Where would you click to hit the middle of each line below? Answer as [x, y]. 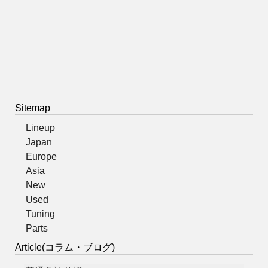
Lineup [40, 128]
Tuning [40, 214]
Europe [41, 156]
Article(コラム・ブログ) [65, 247]
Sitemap [33, 108]
